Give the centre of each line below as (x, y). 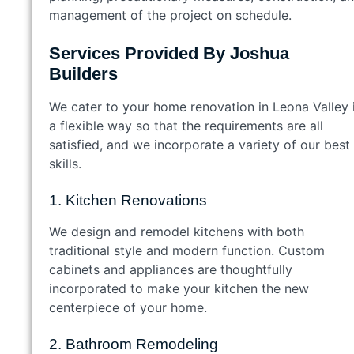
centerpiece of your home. (132, 307)
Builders (88, 73)
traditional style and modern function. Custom (187, 250)
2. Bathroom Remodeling (137, 344)
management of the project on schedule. (174, 15)
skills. (65, 163)
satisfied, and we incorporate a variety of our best (200, 144)
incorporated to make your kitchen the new (179, 288)
